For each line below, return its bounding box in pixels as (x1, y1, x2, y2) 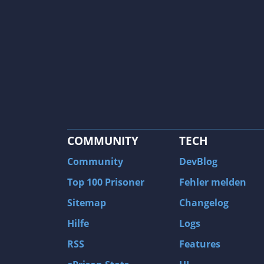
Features (179, 237, 220, 251)
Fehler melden (179, 176, 246, 189)
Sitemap (67, 196, 106, 210)
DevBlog (179, 155, 217, 169)
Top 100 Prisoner (67, 176, 144, 189)
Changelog (179, 196, 229, 210)
